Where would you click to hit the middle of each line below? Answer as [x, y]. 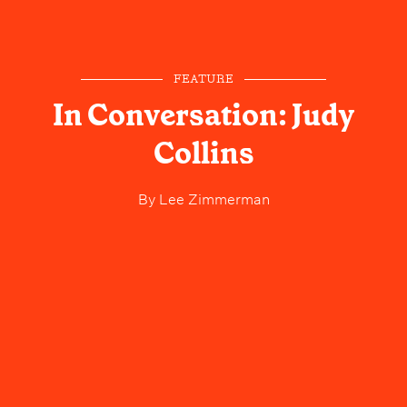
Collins [203, 154]
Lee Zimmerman [212, 198]
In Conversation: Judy [203, 116]
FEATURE [203, 80]
